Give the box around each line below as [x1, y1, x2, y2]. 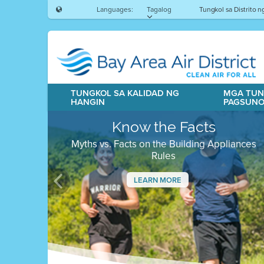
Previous [58, 190, 103, 209]
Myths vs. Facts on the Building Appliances [71, 137, 256, 151]
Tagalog [146, 4, 171, 15]
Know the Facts [111, 118, 216, 136]
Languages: [96, 4, 133, 15]
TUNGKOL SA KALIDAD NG [70, 87, 179, 100]
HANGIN [70, 95, 105, 108]
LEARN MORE [134, 174, 182, 186]
